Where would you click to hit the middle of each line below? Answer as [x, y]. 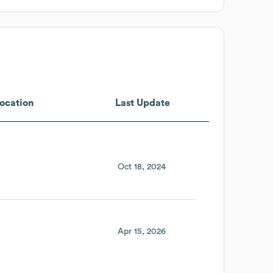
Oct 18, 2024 [141, 167]
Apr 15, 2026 [141, 232]
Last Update [142, 103]
